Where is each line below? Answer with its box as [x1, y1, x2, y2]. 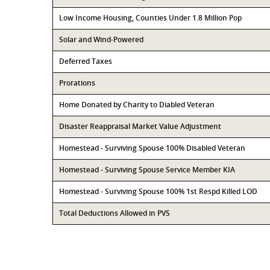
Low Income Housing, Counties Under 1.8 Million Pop [59, 13, 242, 23]
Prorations [59, 78, 95, 88]
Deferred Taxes [59, 56, 112, 66]
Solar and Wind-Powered [59, 34, 143, 45]
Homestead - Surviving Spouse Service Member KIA [59, 165, 235, 175]
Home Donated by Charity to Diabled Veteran [59, 99, 215, 110]
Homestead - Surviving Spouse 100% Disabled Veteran [59, 143, 245, 153]
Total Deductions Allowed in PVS [59, 208, 170, 218]
